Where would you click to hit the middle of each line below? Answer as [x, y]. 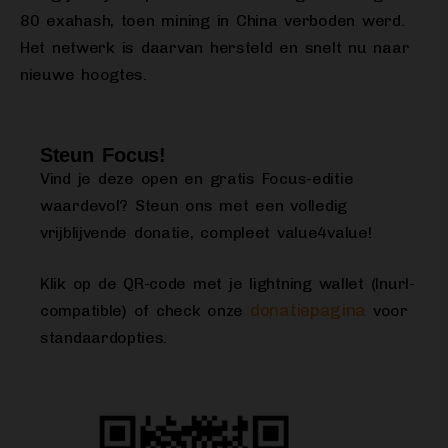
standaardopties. [104, 338]
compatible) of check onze [145, 311]
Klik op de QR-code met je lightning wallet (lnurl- [227, 284]
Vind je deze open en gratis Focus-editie [197, 179]
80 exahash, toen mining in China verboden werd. [212, 21]
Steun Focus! [103, 155]
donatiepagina [308, 310]
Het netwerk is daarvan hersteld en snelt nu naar [215, 48]
